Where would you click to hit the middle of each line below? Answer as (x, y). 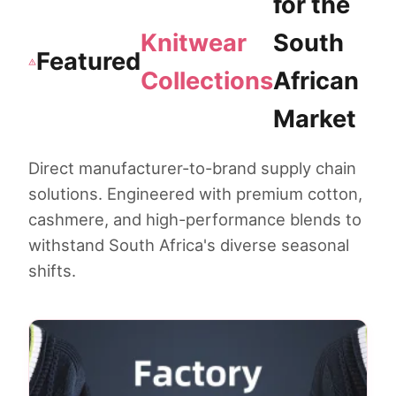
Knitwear (194, 42)
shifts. (52, 270)
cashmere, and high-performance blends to (195, 219)
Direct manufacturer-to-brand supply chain (192, 168)
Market (315, 118)
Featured (89, 62)
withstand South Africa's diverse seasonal (189, 244)
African (316, 80)
